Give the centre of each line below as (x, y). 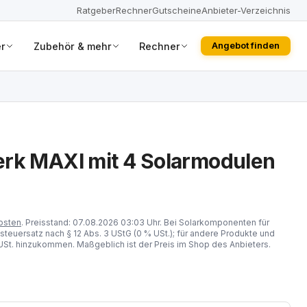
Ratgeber (96, 10)
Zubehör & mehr (72, 46)
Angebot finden (246, 46)
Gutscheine (177, 10)
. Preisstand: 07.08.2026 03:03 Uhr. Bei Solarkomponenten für (145, 222)
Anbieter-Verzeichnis (246, 10)
